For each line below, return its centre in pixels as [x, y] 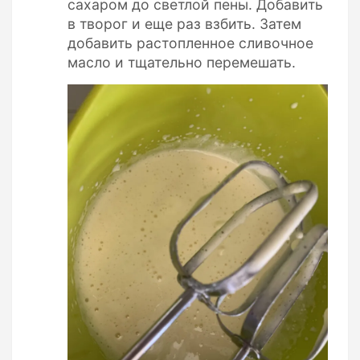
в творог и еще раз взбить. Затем [184, 23]
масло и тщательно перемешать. [182, 62]
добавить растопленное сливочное [190, 43]
